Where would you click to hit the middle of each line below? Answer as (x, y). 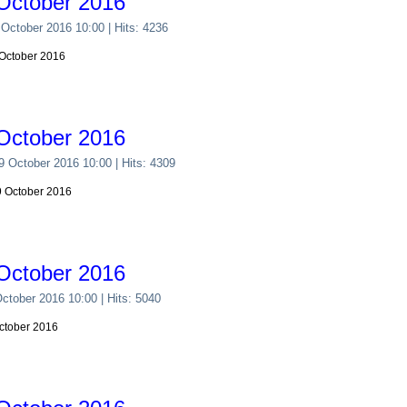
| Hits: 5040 (129, 298)
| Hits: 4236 (137, 28)
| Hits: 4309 (144, 163)
